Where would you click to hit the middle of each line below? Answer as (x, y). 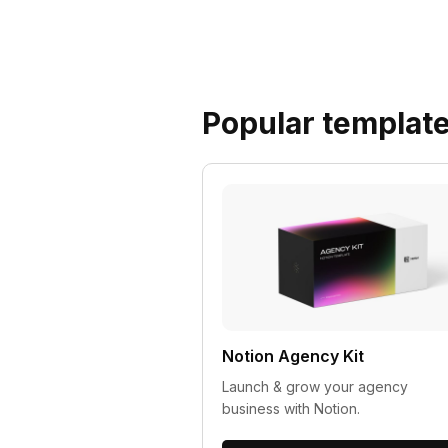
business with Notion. (291, 409)
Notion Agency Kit (293, 356)
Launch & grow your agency (315, 387)
